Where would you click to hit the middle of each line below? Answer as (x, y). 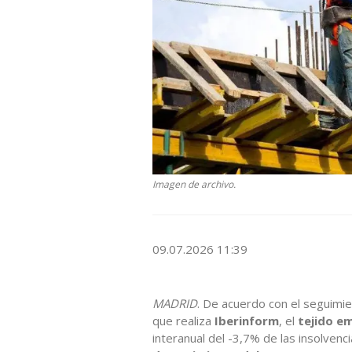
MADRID (175, 303)
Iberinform (247, 320)
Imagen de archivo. (194, 185)
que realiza (183, 320)
